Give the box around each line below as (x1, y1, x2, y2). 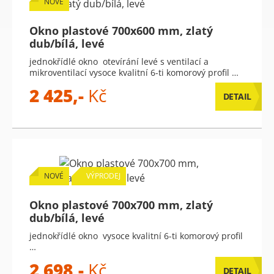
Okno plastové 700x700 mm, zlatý (29, 198, 213, 212)
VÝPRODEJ (86, 171, 120, 181)
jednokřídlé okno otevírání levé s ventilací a (29, 56, 209, 67)
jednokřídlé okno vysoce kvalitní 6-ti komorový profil (29, 230, 243, 242)
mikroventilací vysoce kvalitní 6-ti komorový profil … (29, 67, 239, 78)
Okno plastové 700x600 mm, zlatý (29, 23, 213, 38)
